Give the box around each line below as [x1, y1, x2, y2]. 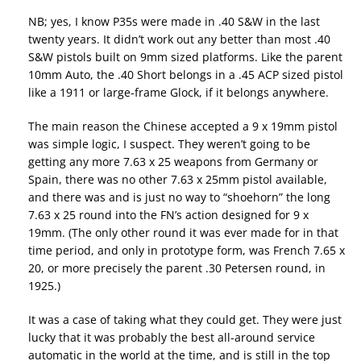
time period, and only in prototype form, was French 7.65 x [28, 243, 345, 259]
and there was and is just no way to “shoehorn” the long [28, 189, 330, 205]
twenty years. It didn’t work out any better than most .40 [28, 31, 330, 48]
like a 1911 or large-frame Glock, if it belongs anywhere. [28, 85, 329, 101]
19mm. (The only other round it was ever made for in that [28, 225, 338, 241]
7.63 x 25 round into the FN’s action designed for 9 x [28, 207, 309, 223]
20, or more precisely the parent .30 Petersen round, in [28, 260, 326, 276]
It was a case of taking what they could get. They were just [28, 312, 342, 328]
